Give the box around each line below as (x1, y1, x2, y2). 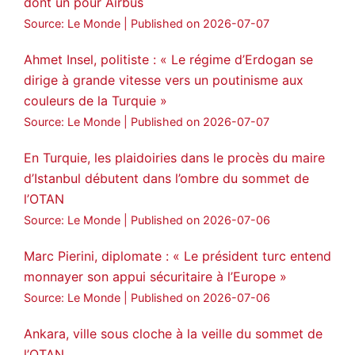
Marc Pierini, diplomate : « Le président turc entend (24, 248, 331, 264)
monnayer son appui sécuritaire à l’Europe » (24, 269, 287, 284)
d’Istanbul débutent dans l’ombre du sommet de (24, 170, 309, 186)
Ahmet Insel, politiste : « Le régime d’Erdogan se (24, 52, 313, 67)
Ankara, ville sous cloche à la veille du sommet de (24, 326, 323, 342)
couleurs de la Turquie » (24, 93, 167, 109)
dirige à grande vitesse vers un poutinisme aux (24, 72, 303, 88)
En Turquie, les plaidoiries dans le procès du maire (24, 150, 325, 166)
